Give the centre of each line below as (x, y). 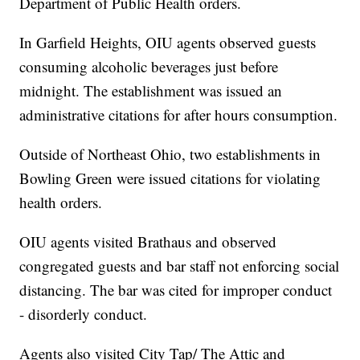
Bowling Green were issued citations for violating (170, 178)
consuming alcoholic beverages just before (149, 67)
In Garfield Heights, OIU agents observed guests (168, 43)
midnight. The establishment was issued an (151, 91)
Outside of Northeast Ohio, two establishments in (170, 154)
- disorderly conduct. (84, 314)
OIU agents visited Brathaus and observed (148, 242)
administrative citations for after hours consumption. (179, 115)
